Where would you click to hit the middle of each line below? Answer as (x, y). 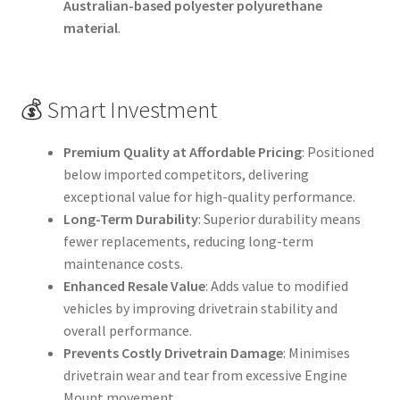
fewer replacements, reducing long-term (188, 242)
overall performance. (127, 331)
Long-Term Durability (130, 219)
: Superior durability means (279, 219)
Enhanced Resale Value (134, 286)
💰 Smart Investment (118, 110)
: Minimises (316, 353)
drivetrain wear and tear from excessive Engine (205, 375)
